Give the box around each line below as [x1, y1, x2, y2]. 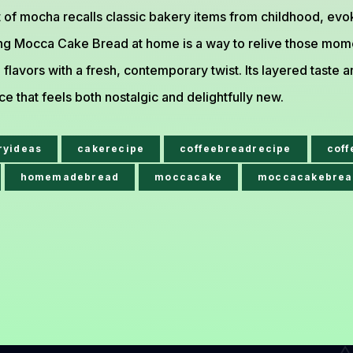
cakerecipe [77, 143, 145, 154]
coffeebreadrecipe [180, 143, 292, 154]
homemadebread [20, 171, 120, 183]
